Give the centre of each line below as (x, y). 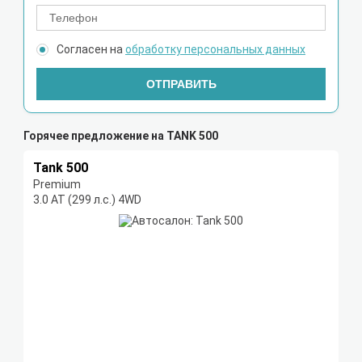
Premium (57, 185)
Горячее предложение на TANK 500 (121, 136)
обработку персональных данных (215, 50)
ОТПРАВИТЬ (181, 84)
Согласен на (91, 50)
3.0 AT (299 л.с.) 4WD (87, 200)
